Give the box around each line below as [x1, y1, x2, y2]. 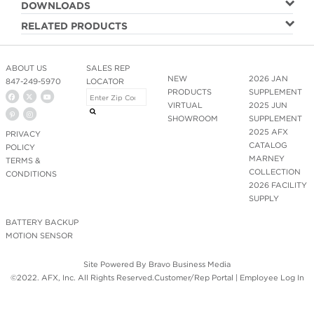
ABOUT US [5, 62, 47, 73]
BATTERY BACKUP [5, 217, 78, 227]
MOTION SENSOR [5, 230, 73, 240]
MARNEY [248, 153, 285, 163]
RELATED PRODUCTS [20, 20, 128, 33]
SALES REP [86, 62, 130, 73]
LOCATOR [86, 76, 125, 86]
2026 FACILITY [248, 179, 307, 190]
